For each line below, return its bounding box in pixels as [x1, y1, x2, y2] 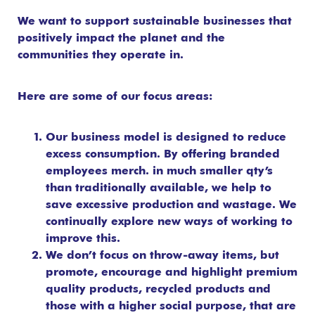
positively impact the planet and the [18, 33, 225, 45]
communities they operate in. [18, 50, 187, 62]
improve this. [46, 233, 120, 245]
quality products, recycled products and [46, 284, 271, 296]
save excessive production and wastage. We [46, 200, 297, 212]
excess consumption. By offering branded [46, 149, 280, 161]
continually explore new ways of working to [46, 217, 292, 229]
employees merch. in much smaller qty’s [46, 166, 273, 178]
